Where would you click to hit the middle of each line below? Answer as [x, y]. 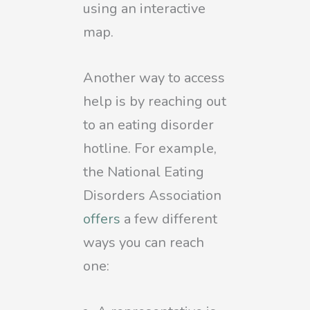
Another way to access [154, 77]
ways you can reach [144, 242]
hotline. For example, [150, 148]
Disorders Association [152, 195]
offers [102, 219]
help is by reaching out [155, 101]
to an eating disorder [148, 125]
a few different [169, 219]
